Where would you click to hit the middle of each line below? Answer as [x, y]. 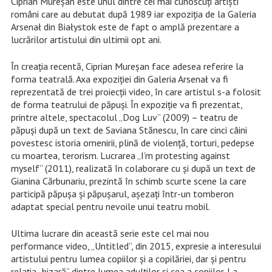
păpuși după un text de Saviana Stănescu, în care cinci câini [129, 130]
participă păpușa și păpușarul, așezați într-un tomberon [122, 193]
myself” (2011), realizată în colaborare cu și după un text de [133, 168]
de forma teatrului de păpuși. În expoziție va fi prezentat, [126, 104]
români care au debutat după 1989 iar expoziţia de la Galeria [133, 14]
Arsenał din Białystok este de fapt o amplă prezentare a [125, 26]
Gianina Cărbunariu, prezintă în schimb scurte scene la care [128, 181]
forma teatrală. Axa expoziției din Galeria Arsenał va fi [119, 79]
